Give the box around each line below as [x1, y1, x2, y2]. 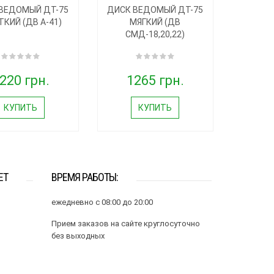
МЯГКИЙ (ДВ [130, 17, 180, 27]
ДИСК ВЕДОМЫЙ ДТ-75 [107, 4, 203, 15]
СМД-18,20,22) [125, 29, 185, 39]
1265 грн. [126, 72, 184, 88]
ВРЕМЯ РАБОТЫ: [51, 170, 118, 183]
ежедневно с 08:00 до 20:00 [51, 197, 153, 207]
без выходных [51, 231, 105, 240]
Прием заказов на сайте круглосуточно [51, 218, 200, 228]
